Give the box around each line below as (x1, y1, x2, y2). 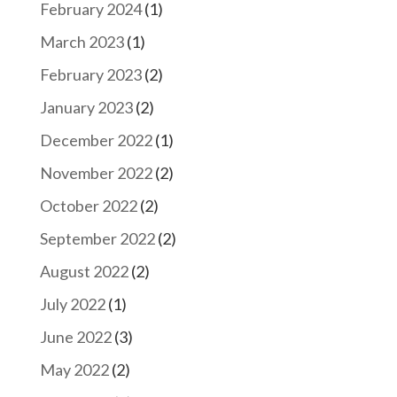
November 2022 (39, 162, 152, 183)
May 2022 (39, 359, 109, 379)
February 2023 (39, 64, 142, 84)
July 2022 (39, 293, 105, 314)
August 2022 (39, 261, 128, 281)
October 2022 (39, 195, 137, 215)
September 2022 (39, 228, 155, 248)
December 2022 (39, 129, 152, 150)
